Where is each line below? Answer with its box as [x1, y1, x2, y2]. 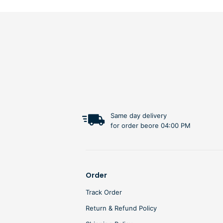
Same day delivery [111, 111, 167, 120]
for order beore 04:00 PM [111, 121, 191, 130]
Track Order [86, 188, 122, 197]
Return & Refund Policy [86, 204, 157, 213]
